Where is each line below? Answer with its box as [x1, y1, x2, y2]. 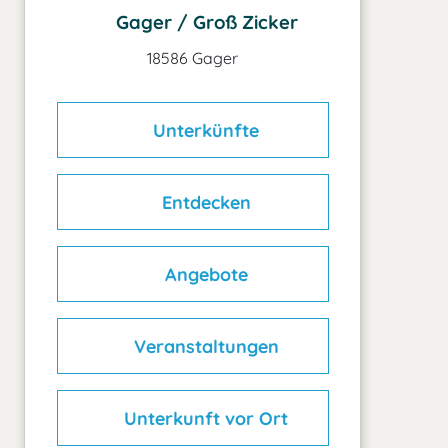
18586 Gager [147, 48, 238, 68]
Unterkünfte [148, 118, 260, 142]
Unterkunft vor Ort [119, 406, 289, 430]
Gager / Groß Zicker [110, 10, 298, 34]
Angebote [159, 262, 248, 286]
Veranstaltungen [128, 334, 279, 358]
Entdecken [156, 190, 251, 214]
